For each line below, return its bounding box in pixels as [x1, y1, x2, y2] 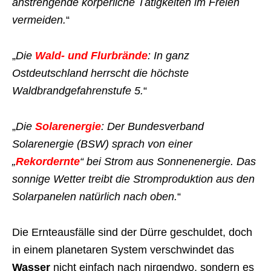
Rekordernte [16, 155, 80, 168]
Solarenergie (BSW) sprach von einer [12, 138, 192, 150]
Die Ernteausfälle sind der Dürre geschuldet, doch [12, 226, 252, 238]
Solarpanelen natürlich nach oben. [12, 191, 177, 203]
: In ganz [148, 50, 189, 62]
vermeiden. [12, 14, 66, 26]
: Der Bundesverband [101, 120, 204, 132]
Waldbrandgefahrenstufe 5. [12, 85, 143, 97]
